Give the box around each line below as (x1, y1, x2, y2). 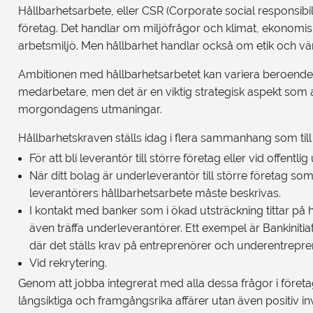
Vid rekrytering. (29, 257, 107, 269)
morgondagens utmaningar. (18, 103, 162, 115)
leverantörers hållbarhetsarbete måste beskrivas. (29, 187, 281, 199)
